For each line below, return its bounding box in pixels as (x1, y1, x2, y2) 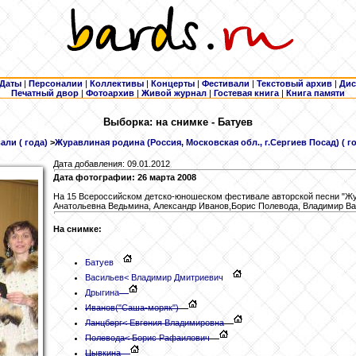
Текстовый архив (257, 79, 332, 88)
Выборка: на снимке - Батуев (103, 116, 253, 129)
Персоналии (29, 79, 83, 88)
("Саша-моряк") (115, 302, 179, 312)
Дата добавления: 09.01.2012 (53, 159, 170, 169)
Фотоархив (86, 88, 134, 98)
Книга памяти (286, 88, 345, 98)
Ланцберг (85, 317, 122, 327)
